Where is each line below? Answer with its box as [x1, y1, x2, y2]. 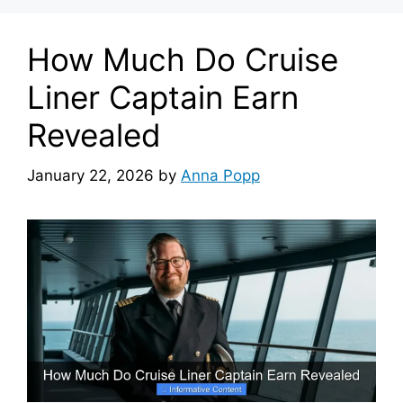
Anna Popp [181, 166, 260, 184]
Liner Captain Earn [27, 78, 299, 117]
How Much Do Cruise [27, 40, 338, 79]
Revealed [27, 116, 161, 155]
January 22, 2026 [27, 166, 154, 184]
